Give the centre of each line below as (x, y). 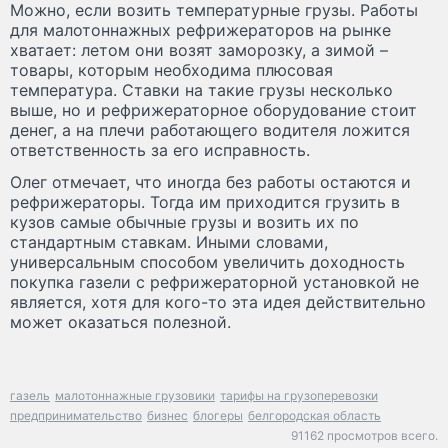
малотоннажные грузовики (135, 396)
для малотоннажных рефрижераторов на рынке (200, 30)
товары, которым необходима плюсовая (171, 70)
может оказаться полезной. (123, 322)
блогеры (218, 416)
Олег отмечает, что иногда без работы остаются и (210, 182)
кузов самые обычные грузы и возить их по (184, 222)
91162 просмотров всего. (364, 436)
